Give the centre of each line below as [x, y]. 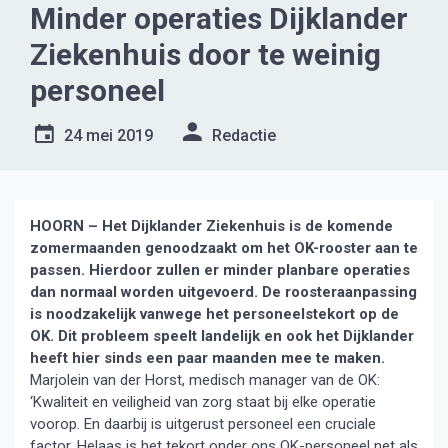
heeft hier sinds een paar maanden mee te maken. [207, 358]
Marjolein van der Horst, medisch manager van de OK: [205, 380]
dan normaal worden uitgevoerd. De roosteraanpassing [223, 292]
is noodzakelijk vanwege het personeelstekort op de [214, 314]
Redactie [244, 135]
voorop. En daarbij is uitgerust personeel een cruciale [203, 424]
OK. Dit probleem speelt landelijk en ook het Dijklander [222, 336]
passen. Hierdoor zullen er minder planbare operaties [220, 270]
